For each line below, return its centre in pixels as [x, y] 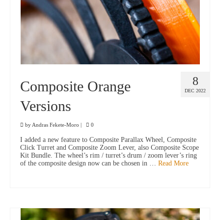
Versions [46, 106]
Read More [173, 164]
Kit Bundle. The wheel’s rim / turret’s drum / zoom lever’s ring [109, 156]
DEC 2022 [195, 91]
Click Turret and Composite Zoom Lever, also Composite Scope [110, 148]
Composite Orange [75, 86]
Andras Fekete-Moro [55, 125]
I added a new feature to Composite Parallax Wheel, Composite [108, 140]
